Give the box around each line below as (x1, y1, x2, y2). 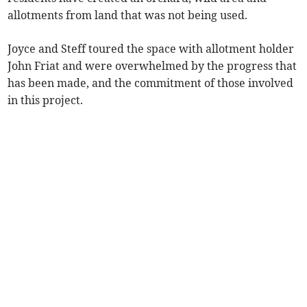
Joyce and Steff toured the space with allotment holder (8, 42, 295, 56)
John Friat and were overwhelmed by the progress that (8, 59, 297, 73)
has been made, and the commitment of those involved (8, 76, 294, 90)
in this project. (8, 93, 84, 108)
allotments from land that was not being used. (8, 8, 248, 23)
